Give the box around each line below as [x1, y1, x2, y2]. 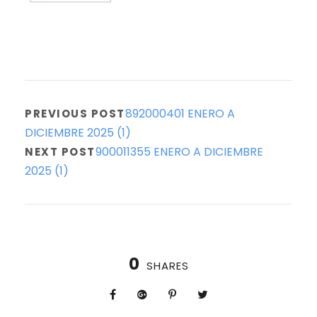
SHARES [146, 258, 189, 273]
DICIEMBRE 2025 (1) [25, 125, 131, 141]
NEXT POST [25, 144, 96, 159]
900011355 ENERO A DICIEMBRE [95, 144, 263, 160]
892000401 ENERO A [125, 105, 235, 122]
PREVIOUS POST [25, 106, 125, 121]
